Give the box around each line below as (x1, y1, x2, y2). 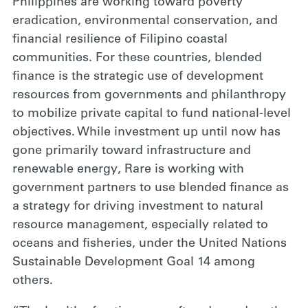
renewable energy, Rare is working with (12, 164, 244, 176)
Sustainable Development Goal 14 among (12, 256, 255, 269)
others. (12, 275, 53, 287)
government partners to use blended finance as (12, 182, 289, 195)
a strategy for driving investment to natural (12, 201, 263, 213)
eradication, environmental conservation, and (12, 15, 278, 27)
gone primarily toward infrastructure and (12, 145, 251, 157)
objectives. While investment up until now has (12, 126, 280, 139)
